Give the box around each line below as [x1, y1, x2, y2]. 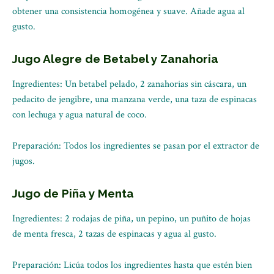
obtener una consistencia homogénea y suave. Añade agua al [12, 5, 245, 18]
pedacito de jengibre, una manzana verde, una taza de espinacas [12, 93, 257, 106]
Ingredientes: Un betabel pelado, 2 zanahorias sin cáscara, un [12, 78, 246, 91]
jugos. [12, 155, 35, 168]
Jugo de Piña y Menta [12, 187, 134, 200]
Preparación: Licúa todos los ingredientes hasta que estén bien [12, 259, 252, 272]
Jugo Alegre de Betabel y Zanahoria [12, 52, 218, 65]
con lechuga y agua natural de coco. [12, 108, 147, 121]
